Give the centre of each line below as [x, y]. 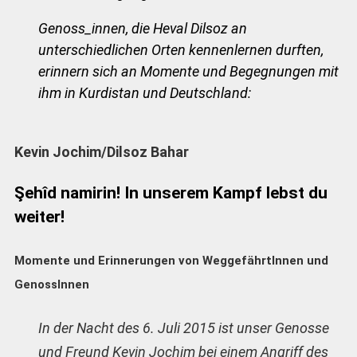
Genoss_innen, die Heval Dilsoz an [142, 28]
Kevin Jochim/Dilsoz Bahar [101, 151]
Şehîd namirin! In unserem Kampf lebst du [171, 192]
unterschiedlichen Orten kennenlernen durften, [180, 49]
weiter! [39, 216]
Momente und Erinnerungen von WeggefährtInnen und [171, 260]
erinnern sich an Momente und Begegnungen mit [188, 71]
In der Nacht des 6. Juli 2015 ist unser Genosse [183, 328]
